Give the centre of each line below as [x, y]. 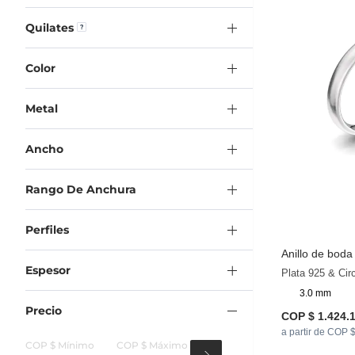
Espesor [48, 270]
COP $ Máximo [152, 345]
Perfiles [47, 229]
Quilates [50, 27]
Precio [44, 310]
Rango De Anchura [81, 189]
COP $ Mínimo [60, 345]
